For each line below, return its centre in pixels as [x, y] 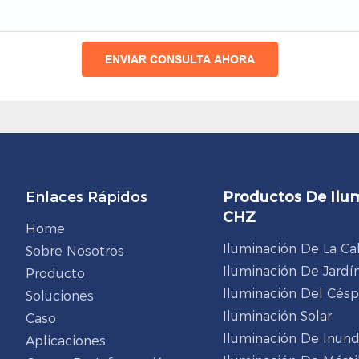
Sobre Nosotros [75, 251]
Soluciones [59, 296]
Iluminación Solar [277, 316]
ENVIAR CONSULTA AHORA [179, 60]
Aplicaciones [65, 341]
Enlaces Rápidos [86, 197]
